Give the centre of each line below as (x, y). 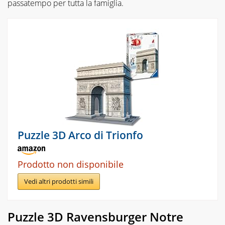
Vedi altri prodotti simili (59, 182)
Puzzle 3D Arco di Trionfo (80, 135)
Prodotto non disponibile (71, 164)
